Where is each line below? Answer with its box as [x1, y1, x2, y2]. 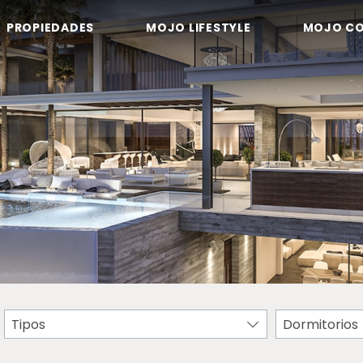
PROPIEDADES [6, 19, 94, 36]
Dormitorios [283, 315, 359, 334]
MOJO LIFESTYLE [146, 19, 251, 36]
